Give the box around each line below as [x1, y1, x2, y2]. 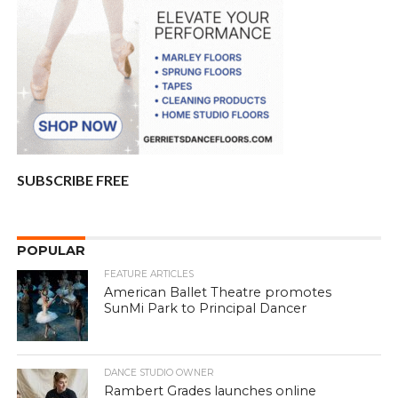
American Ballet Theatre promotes [104, 284, 332, 301]
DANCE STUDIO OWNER [104, 367, 215, 379]
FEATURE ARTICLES [104, 268, 195, 281]
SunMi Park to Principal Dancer [104, 300, 307, 317]
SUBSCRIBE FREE [16, 171, 129, 189]
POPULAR [16, 243, 85, 259]
